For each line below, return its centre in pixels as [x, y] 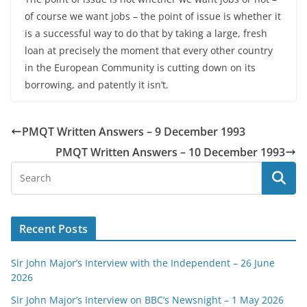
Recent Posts [53, 229]
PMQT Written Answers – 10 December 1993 [170, 152]
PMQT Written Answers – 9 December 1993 [134, 132]
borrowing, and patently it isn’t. [97, 85]
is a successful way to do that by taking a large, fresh [146, 33]
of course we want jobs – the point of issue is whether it [153, 16]
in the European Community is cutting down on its [140, 67]
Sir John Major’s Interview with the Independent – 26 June [143, 263]
